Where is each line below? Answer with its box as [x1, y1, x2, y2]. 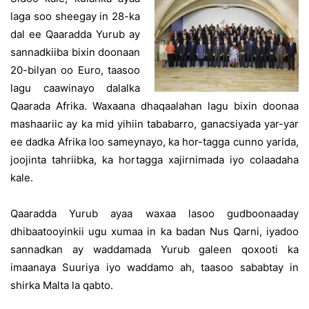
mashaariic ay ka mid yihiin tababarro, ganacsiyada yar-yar [10, 117, 299, 130]
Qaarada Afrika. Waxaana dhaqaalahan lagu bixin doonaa [10, 99, 299, 112]
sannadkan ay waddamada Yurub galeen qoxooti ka [10, 243, 299, 256]
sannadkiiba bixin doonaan [10, 46, 140, 59]
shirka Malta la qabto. [10, 279, 113, 292]
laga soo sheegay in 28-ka [10, 10, 140, 23]
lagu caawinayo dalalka [10, 81, 140, 94]
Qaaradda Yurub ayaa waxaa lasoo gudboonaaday [10, 207, 299, 220]
